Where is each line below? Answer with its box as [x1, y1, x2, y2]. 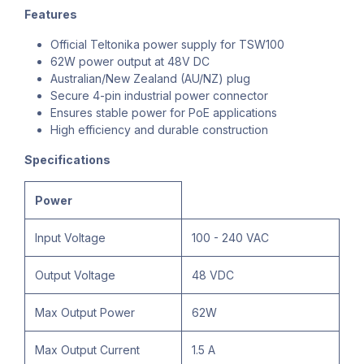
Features [24, 7, 77, 22]
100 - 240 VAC [192, 231, 269, 245]
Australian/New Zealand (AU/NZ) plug [50, 71, 250, 86]
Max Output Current [35, 343, 140, 357]
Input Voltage [35, 231, 106, 245]
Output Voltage [35, 268, 115, 283]
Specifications [24, 153, 110, 167]
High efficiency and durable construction [50, 123, 268, 137]
